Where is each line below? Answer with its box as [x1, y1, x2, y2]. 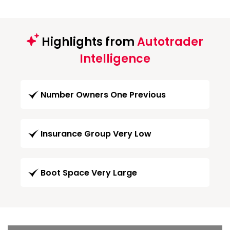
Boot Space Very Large [41, 166, 137, 179]
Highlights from [39, 33, 137, 50]
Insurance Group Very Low [41, 127, 151, 140]
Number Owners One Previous [41, 88, 166, 101]
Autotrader [137, 33, 203, 50]
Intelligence [80, 50, 150, 67]
